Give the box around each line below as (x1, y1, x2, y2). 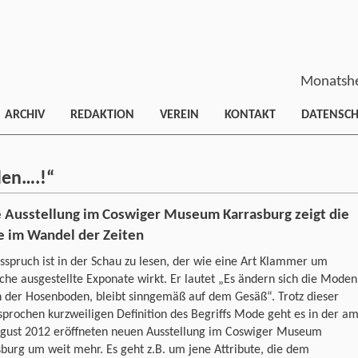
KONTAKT (225, 109, 276, 121)
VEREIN (160, 109, 199, 121)
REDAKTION (70, 109, 134, 121)
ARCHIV (5, 109, 45, 121)
